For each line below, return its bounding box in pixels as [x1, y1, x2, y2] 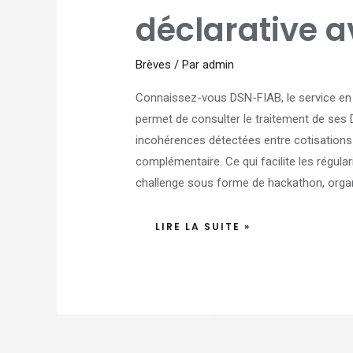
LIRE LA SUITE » [155, 219, 251, 233]
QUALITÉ [154, 3, 207, 17]
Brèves [136, 58, 172, 72]
